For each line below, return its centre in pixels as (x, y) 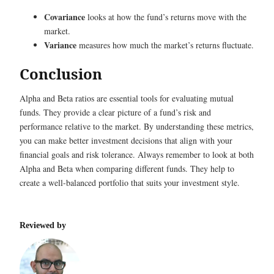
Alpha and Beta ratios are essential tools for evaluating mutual (127, 98)
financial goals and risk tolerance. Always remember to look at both (137, 154)
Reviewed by (43, 225)
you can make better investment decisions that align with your (126, 140)
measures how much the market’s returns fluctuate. (165, 45)
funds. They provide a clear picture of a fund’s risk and (115, 112)
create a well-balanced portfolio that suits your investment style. (130, 182)
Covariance (65, 17)
